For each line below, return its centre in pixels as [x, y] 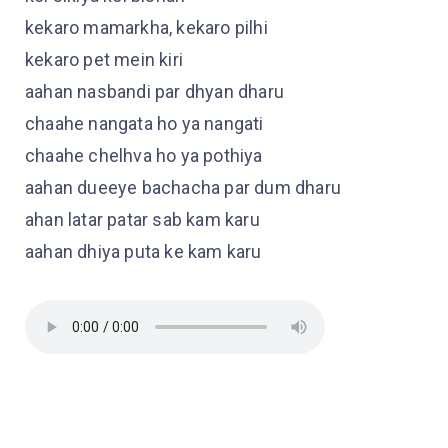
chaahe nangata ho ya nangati [144, 124]
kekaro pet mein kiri [104, 60]
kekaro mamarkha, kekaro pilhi [146, 28]
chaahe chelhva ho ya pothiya [144, 156]
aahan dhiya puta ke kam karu [143, 252]
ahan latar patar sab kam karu [142, 220]
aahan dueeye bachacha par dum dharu [183, 188]
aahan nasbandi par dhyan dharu [154, 92]
